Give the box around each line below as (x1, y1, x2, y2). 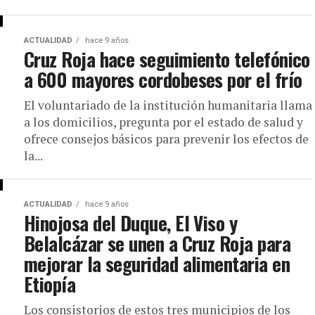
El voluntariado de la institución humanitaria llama (24, 97, 312, 113)
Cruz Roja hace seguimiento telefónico (24, 45, 310, 73)
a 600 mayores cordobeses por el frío (24, 65, 302, 94)
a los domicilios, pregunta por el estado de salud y (24, 114, 303, 130)
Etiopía (24, 270, 76, 298)
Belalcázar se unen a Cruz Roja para (24, 229, 290, 257)
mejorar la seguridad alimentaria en (24, 250, 290, 278)
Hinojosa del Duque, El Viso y (24, 209, 238, 237)
